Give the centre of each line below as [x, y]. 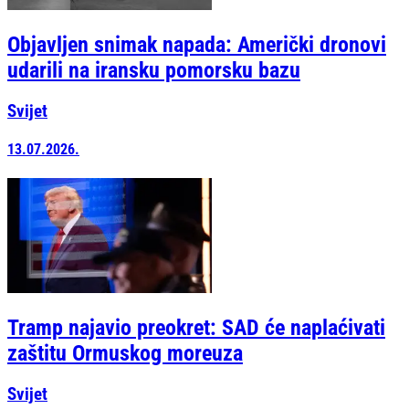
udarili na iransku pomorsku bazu [154, 71]
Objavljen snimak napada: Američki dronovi [197, 45]
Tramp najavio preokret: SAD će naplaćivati [196, 328]
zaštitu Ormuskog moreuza [125, 354]
